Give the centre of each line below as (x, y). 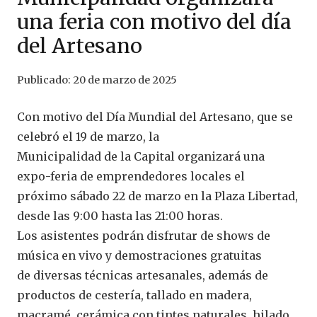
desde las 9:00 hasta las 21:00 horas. (120, 216)
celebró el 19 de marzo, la (88, 137)
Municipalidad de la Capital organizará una (141, 157)
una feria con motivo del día (154, 22)
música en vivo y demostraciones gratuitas (139, 256)
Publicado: (45, 80)
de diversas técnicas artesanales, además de (143, 276)
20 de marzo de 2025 (125, 80)
